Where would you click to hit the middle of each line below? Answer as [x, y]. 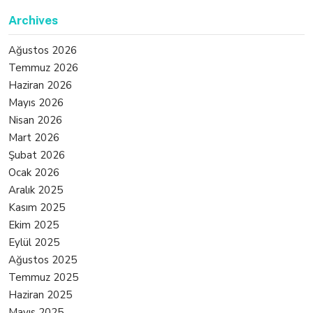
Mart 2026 [34, 138]
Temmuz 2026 [43, 68]
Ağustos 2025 [43, 260]
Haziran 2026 [40, 85]
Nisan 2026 [35, 120]
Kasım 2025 [37, 208]
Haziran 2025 [40, 295]
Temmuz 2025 [43, 277]
